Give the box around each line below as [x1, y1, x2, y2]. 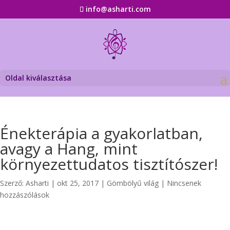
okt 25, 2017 [57, 178, 99, 188]
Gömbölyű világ [107, 178, 159, 188]
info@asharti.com [85, 4, 151, 14]
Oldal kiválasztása [5, 73, 71, 83]
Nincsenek [167, 178, 201, 188]
